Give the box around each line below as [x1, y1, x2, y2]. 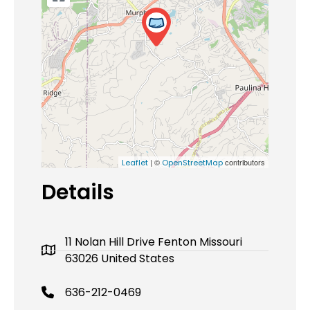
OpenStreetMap [162, 157, 223, 169]
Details [42, 178, 114, 208]
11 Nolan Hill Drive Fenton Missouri [65, 234, 242, 250]
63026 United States [65, 250, 174, 267]
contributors [223, 156, 265, 168]
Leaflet [122, 157, 148, 169]
